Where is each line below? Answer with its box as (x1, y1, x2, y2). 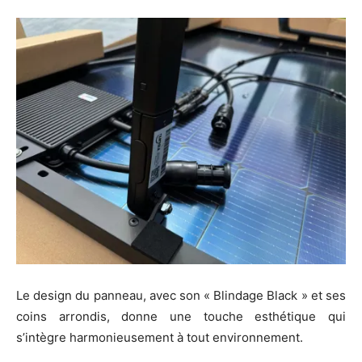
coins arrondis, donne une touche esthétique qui (16, 309, 346, 325)
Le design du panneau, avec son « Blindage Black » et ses (16, 288, 346, 304)
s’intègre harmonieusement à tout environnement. (16, 330, 303, 346)
